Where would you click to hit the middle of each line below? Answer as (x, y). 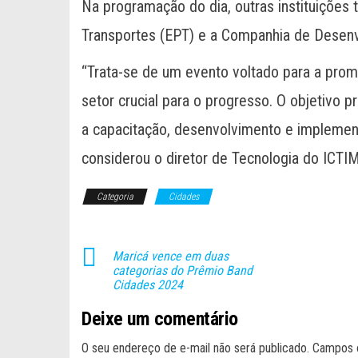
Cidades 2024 (148, 284)
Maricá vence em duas (171, 256)
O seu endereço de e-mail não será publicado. (195, 348)
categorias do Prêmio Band (183, 270)
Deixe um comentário (160, 318)
